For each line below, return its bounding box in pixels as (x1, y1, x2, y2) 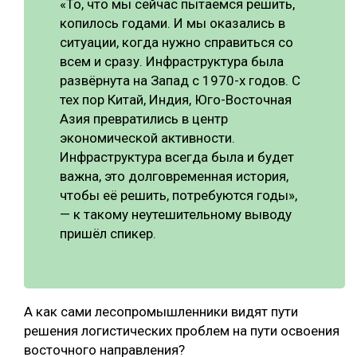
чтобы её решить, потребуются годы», (60, 186, 297, 203)
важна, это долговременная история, (60, 167, 288, 184)
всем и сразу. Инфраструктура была (60, 53, 284, 69)
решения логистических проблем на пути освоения (24, 322, 339, 339)
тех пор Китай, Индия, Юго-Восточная (60, 91, 292, 108)
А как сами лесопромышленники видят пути (24, 303, 298, 320)
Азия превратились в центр (60, 110, 228, 127)
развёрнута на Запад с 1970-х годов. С (60, 72, 300, 88)
